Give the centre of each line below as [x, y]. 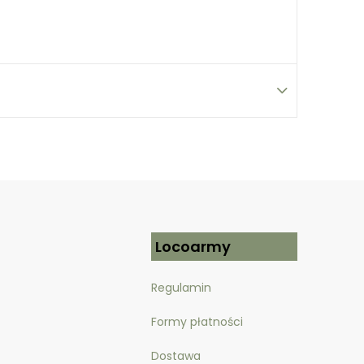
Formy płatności [199, 322]
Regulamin [181, 288]
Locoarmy [193, 247]
